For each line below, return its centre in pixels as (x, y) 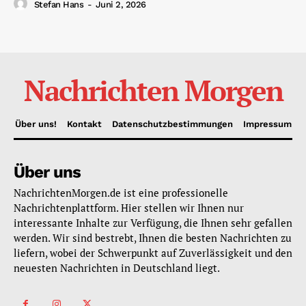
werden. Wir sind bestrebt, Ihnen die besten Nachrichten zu (153, 238)
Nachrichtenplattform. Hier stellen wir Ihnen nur (129, 208)
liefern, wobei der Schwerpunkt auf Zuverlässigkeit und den (153, 253)
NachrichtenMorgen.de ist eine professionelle (121, 193)
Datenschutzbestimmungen (172, 124)
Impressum (267, 124)
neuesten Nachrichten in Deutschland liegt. (117, 268)
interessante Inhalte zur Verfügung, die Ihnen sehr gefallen (153, 223)
